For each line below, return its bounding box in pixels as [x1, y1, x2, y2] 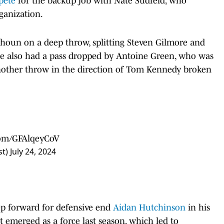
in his [185, 202, 210, 212]
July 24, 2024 [10, 145, 56, 157]
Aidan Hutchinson [113, 202, 185, 212]
